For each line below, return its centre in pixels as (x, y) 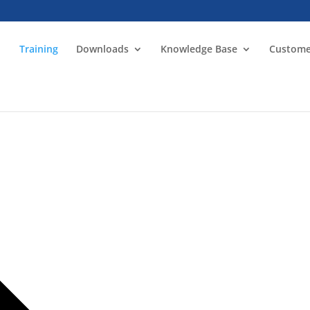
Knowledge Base (199, 49)
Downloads (103, 49)
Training (39, 49)
